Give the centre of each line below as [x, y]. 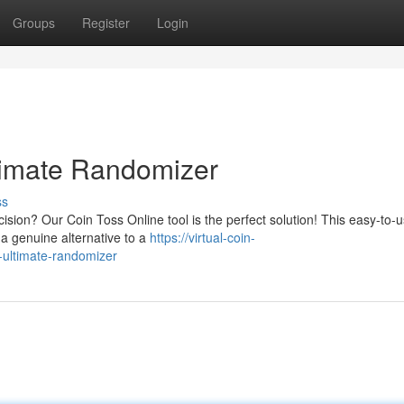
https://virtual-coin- [202, 237]
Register [106, 23]
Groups [34, 23]
